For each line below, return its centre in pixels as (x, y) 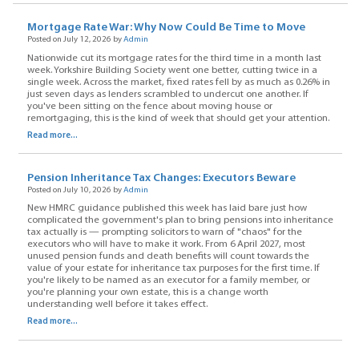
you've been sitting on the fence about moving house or (149, 106)
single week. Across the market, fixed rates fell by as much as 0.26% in (178, 82)
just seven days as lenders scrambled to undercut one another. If (167, 94)
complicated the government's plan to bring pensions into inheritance (180, 221)
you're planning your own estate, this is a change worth (147, 293)
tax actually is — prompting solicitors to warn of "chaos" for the (164, 233)
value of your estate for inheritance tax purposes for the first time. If (173, 269)
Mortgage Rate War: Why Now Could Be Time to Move (166, 28)
